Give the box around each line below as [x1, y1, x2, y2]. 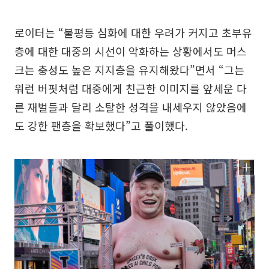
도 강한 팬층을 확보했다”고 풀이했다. [14, 117, 188, 133]
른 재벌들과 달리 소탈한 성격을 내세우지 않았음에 [14, 98, 247, 115]
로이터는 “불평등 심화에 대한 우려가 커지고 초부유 [14, 24, 252, 40]
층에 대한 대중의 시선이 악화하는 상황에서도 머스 [14, 43, 247, 59]
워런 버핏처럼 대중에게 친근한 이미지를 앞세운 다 [14, 80, 247, 96]
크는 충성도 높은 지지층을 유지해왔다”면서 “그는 [14, 61, 244, 77]
